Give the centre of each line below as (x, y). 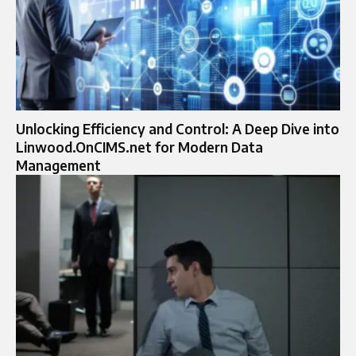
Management (58, 166)
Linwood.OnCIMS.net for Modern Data (139, 147)
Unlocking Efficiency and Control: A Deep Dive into (178, 129)
